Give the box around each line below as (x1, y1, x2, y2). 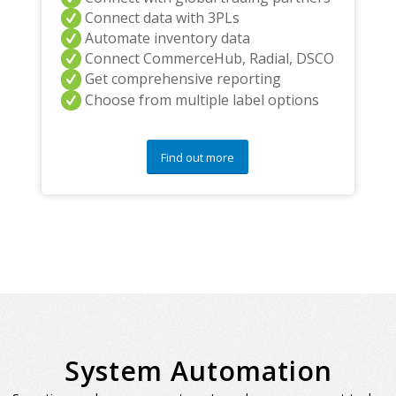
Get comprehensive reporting (84, 69, 281, 89)
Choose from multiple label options (84, 89, 319, 110)
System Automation (64, 353, 332, 390)
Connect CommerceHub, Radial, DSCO (84, 49, 334, 69)
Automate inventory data (84, 27, 250, 48)
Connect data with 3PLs (84, 7, 240, 27)
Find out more (161, 148, 235, 165)
